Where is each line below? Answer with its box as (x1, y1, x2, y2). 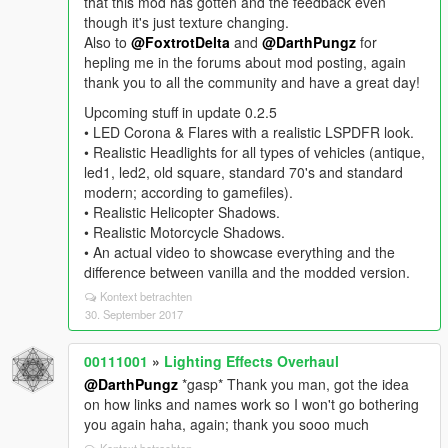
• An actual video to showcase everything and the (84, 242, 395, 262)
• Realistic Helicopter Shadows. (84, 202, 280, 222)
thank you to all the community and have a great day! (84, 72, 420, 92)
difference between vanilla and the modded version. (84, 262, 410, 282)
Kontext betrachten (100, 288, 192, 304)
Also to (84, 32, 131, 52)
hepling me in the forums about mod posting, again (84, 52, 406, 72)
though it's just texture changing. (84, 12, 289, 32)
